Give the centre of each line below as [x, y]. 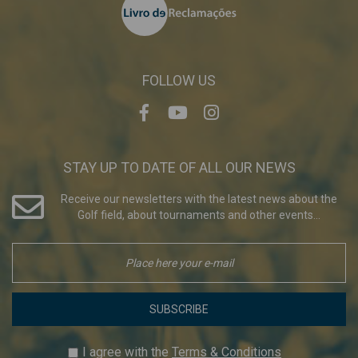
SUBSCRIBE [179, 310]
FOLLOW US [179, 81]
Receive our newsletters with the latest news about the [199, 199]
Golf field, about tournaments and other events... [199, 215]
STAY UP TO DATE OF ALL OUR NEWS [179, 168]
